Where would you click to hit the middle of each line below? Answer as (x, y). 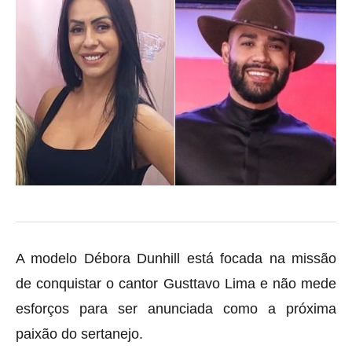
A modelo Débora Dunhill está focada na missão (176, 258)
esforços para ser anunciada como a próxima (176, 308)
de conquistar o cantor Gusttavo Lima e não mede (176, 283)
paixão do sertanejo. (79, 334)
